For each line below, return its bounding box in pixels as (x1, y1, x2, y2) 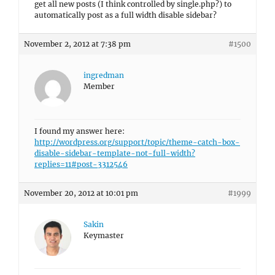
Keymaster (83, 231, 124, 240)
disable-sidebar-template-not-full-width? (34, 149, 195, 158)
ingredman (83, 71, 124, 80)
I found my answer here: (34, 126, 125, 136)
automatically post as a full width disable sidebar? (34, 10, 217, 20)
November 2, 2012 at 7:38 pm (24, 39, 131, 48)
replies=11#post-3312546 (34, 160, 128, 169)
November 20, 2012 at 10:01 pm (24, 188, 138, 198)
